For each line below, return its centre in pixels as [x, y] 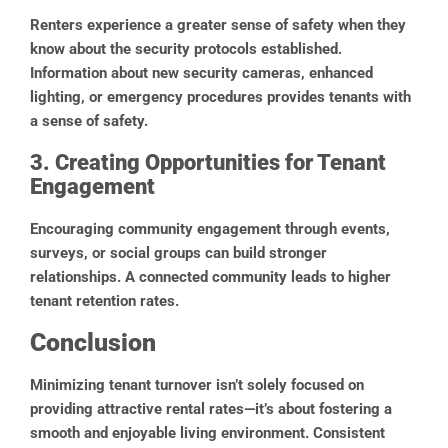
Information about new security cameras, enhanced [201, 72]
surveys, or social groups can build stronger [178, 252]
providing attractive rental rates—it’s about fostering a [211, 408]
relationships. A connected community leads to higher [210, 276]
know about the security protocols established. [186, 48]
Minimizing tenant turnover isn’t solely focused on [197, 384]
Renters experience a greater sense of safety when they [218, 24]
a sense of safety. [91, 120]
